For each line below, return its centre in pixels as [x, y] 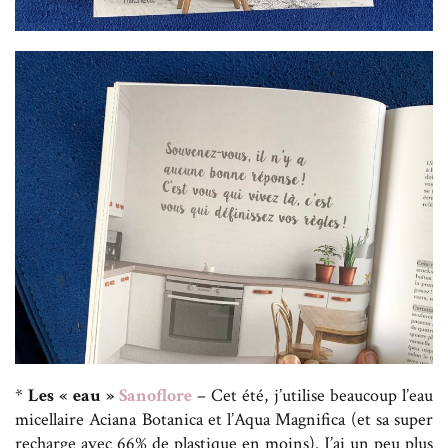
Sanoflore [155, 396]
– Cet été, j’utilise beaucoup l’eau [312, 396]
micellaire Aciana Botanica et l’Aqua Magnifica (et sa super [224, 420]
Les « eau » [73, 396]
